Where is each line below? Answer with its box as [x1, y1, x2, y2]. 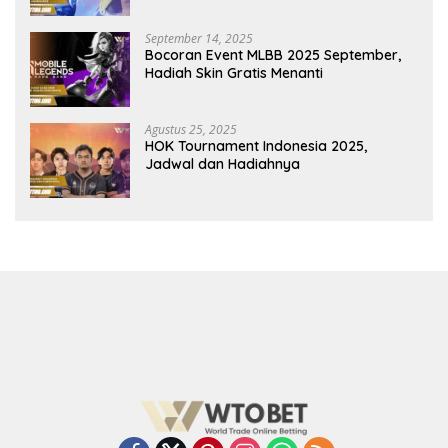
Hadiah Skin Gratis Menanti [145, 64, 323, 83]
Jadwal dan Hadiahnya [145, 155, 300, 174]
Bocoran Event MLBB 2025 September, [145, 46, 401, 65]
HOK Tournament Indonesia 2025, [145, 137, 367, 156]
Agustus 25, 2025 [145, 121, 237, 139]
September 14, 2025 [145, 30, 253, 48]
